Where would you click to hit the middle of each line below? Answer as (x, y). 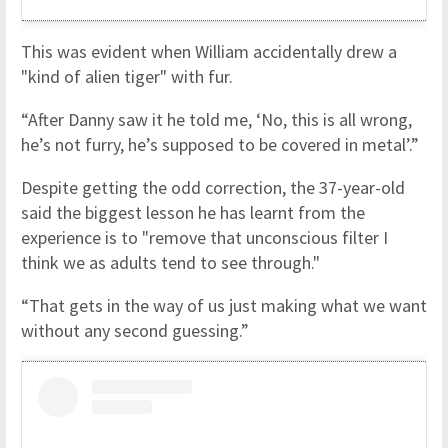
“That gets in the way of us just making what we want (224, 306)
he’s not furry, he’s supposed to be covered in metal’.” (220, 145)
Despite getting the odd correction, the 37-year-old (213, 188)
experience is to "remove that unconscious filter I (204, 238)
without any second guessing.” (135, 331)
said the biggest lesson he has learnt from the (193, 213)
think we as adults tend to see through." (170, 263)
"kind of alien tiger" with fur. (129, 77)
